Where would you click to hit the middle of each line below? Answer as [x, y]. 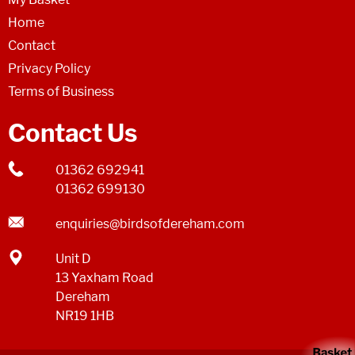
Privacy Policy [49, 68]
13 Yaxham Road [105, 277]
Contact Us [73, 133]
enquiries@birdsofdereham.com [150, 223]
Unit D [73, 258]
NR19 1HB [85, 315]
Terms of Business [61, 91]
